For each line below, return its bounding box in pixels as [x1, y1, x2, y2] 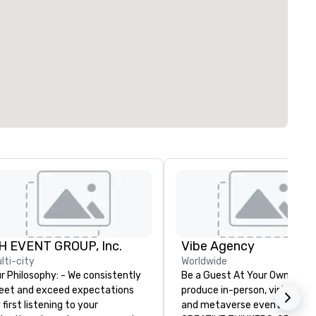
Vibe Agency [181, 238, 255, 255]
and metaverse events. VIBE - [181, 299, 290, 312]
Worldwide [181, 255, 227, 268]
